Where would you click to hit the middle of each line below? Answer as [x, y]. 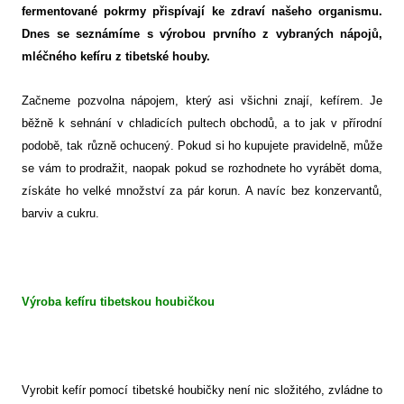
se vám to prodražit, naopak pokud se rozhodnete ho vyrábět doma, [202, 169]
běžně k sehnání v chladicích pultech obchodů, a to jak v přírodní [202, 124]
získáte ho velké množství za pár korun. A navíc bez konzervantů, [202, 191]
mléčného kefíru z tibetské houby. [116, 57]
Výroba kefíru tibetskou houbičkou [118, 302]
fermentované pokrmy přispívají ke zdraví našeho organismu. [202, 12]
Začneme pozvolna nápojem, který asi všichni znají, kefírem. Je [202, 101]
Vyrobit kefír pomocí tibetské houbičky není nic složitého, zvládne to [202, 390]
